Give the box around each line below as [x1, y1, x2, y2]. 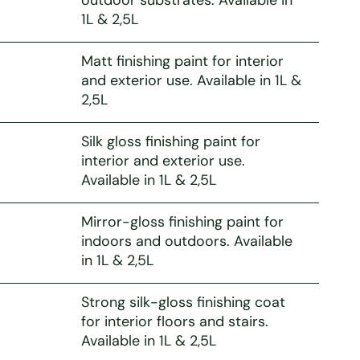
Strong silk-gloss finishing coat [80, 292, 285, 312]
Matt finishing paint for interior [80, 51, 284, 71]
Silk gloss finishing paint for [80, 131, 260, 151]
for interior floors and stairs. [80, 311, 268, 331]
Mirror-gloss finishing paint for [80, 211, 284, 231]
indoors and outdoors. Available [80, 231, 292, 251]
